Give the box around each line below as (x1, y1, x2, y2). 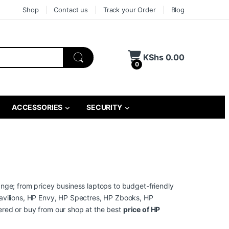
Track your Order (103, 5, 156, 14)
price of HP (123, 205, 161, 214)
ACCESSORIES (10, 103, 63, 112)
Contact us (54, 5, 88, 14)
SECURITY (85, 103, 122, 112)
